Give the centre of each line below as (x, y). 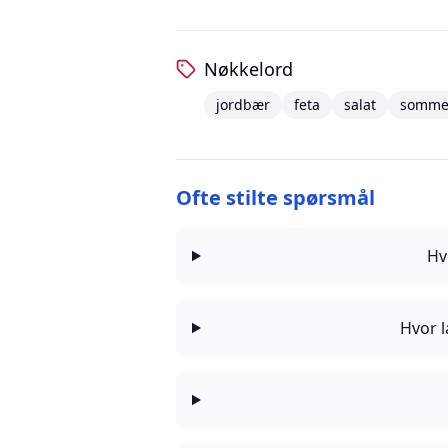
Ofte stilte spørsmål (275, 197)
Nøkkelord (248, 69)
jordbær (243, 104)
